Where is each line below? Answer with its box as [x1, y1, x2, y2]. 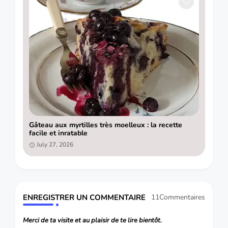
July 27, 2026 [37, 140, 73, 149]
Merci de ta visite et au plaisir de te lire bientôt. [23, 215, 162, 225]
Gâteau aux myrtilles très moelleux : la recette [29, 120, 182, 130]
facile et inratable [29, 128, 88, 138]
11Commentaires [151, 192, 205, 203]
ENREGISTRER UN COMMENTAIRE [23, 192, 146, 203]
